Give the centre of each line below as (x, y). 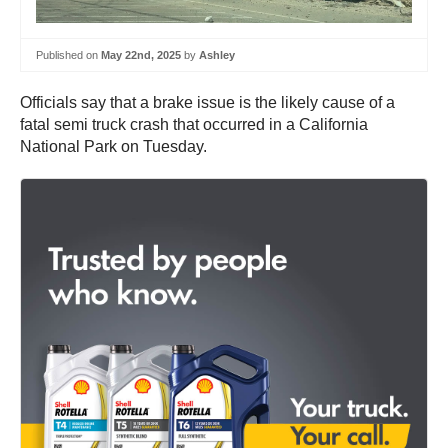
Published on (68, 54)
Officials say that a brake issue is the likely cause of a (207, 103)
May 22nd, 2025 (141, 54)
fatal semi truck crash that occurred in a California (194, 125)
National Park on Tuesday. (113, 147)
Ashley (217, 54)
